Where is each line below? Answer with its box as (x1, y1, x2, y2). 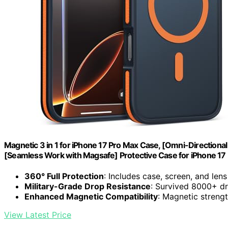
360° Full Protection (24, 171, 104, 182)
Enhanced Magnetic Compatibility (24, 191, 158, 202)
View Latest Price (4, 210, 71, 220)
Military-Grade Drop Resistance (24, 181, 151, 192)
